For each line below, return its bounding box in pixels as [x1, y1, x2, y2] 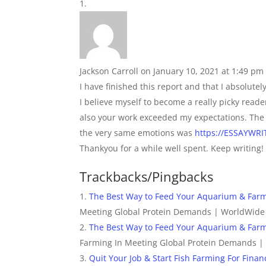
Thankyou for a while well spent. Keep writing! [80, 142, 264, 154]
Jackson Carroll [80, 65, 139, 77]
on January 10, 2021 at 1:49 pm [141, 65, 264, 77]
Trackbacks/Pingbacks [80, 167, 214, 185]
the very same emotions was [80, 126, 195, 138]
